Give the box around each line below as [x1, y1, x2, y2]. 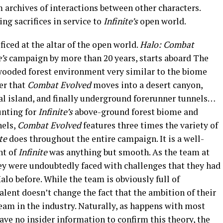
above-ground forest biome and [73, 106, 198, 118]
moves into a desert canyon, [91, 79, 203, 91]
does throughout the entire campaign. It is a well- [7, 133, 204, 145]
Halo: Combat [140, 39, 194, 51]
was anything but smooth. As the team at [47, 146, 210, 158]
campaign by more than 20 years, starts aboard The [7, 52, 209, 64]
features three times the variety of [81, 119, 218, 131]
